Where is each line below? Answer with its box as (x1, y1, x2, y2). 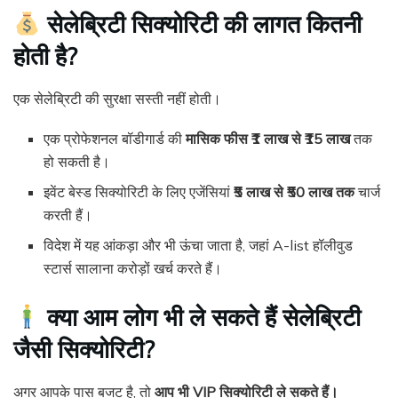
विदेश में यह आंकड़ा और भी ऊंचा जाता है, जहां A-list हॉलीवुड (44, 235, 354, 254)
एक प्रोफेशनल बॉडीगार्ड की (44, 129, 187, 147)
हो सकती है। (44, 152, 111, 171)
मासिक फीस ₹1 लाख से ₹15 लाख (186, 129, 351, 147)
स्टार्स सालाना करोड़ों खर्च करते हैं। (44, 259, 223, 277)
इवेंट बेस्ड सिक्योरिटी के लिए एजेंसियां (44, 182, 235, 201)
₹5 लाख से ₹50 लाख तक (234, 182, 355, 201)
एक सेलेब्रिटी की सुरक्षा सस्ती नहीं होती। (13, 89, 221, 107)
